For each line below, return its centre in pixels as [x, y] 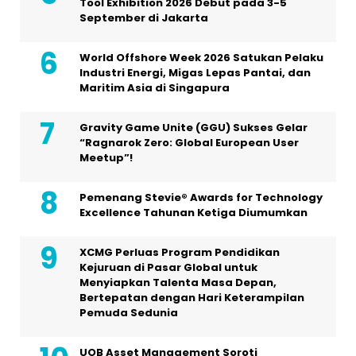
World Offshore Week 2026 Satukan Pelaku [201, 57]
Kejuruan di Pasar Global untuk [168, 267]
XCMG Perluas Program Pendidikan [180, 252]
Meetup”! [106, 157]
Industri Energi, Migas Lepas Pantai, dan [195, 72]
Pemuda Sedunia [129, 312]
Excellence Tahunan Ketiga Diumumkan [193, 212]
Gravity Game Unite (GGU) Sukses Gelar [193, 127]
